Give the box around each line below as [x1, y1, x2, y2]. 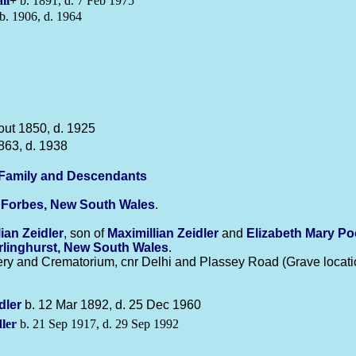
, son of [64, 226, 107, 240]
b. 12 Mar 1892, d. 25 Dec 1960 [21, 298, 201, 311]
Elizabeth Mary [246, 226, 338, 240]
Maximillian [107, 226, 177, 240]
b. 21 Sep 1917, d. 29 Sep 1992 [17, 317, 179, 331]
